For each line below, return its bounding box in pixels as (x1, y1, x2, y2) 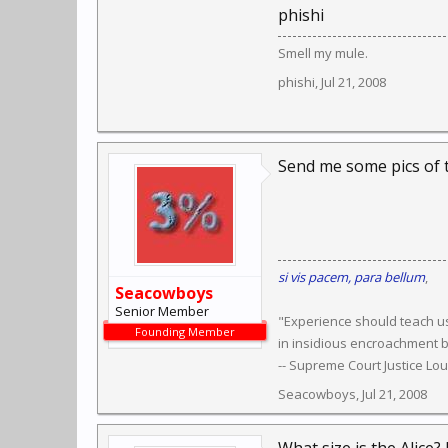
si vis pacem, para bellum (278, 268, 425, 286)
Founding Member (135, 324, 235, 339)
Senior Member (115, 302, 209, 320)
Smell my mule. (278, 44, 368, 62)
